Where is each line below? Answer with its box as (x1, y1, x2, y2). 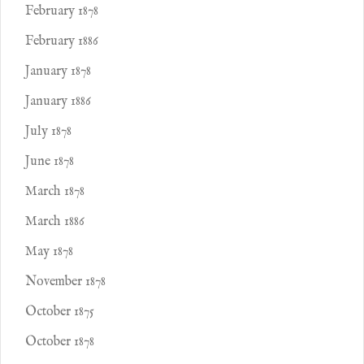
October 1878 (25, 334, 94, 350)
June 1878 (25, 154, 74, 170)
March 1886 (25, 214, 84, 230)
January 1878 (25, 63, 91, 80)
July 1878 (25, 123, 71, 140)
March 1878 (25, 184, 84, 200)
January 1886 (25, 93, 91, 110)
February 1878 (25, 3, 98, 19)
